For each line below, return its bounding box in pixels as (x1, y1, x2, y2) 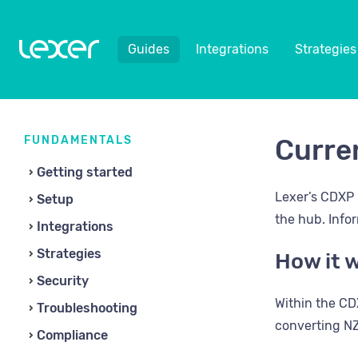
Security (37, 273, 89, 288)
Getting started (37, 165, 133, 180)
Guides (128, 42, 169, 57)
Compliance (37, 328, 108, 343)
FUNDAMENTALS (24, 133, 133, 147)
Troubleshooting (37, 300, 137, 316)
